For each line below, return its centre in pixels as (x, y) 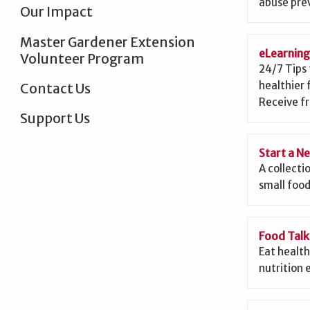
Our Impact (56, 12)
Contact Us (55, 88)
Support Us (55, 118)
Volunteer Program (82, 58)
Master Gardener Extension (107, 42)
